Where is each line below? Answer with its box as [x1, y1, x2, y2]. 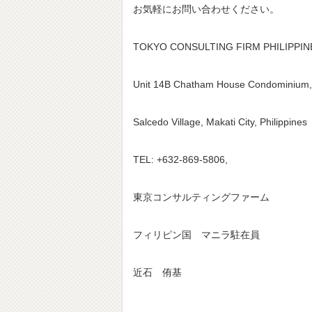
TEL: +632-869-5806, [133, 154, 228, 166]
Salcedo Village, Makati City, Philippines [133, 116, 307, 128]
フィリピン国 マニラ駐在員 [133, 229, 260, 241]
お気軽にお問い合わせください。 [133, 3, 279, 15]
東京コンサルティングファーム [133, 192, 270, 203]
